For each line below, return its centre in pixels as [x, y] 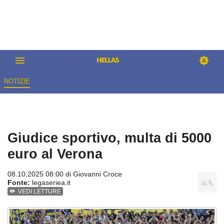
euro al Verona [55, 154]
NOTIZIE [17, 81]
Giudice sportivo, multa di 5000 [109, 138]
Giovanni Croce [97, 174]
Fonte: [19, 183]
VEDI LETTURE [40, 192]
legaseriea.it [50, 183]
